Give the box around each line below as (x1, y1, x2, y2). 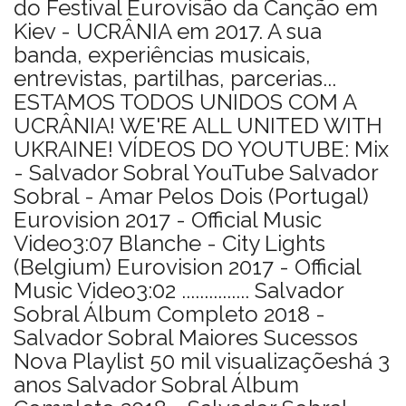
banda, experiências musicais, (14, 42, 311, 68)
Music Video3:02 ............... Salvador (14, 277, 343, 304)
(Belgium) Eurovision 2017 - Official (14, 254, 361, 280)
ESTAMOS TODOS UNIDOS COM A (14, 89, 356, 115)
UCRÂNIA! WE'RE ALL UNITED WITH (14, 112, 382, 139)
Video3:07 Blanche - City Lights (14, 230, 325, 256)
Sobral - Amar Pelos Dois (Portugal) (14, 183, 369, 209)
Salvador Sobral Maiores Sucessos (14, 324, 358, 351)
